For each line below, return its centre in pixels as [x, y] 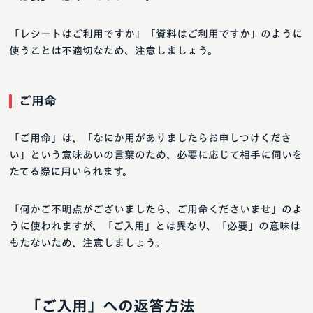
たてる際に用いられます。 [71, 172]
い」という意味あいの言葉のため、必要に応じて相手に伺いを [156, 155]
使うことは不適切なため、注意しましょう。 [114, 51]
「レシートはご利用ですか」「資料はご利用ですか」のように [156, 34]
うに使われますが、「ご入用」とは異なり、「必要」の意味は [155, 226]
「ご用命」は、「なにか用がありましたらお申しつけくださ [150, 138]
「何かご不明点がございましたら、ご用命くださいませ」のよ [156, 210]
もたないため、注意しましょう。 [87, 243]
